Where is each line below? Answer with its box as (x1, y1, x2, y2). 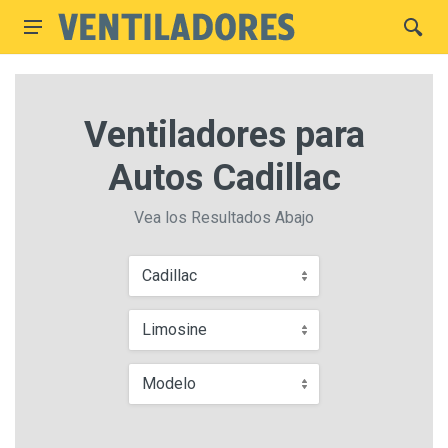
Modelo (142, 374, 196, 393)
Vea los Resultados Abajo (134, 208, 314, 227)
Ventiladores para (83, 114, 365, 156)
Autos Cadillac (107, 157, 341, 199)
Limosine (142, 320, 207, 339)
